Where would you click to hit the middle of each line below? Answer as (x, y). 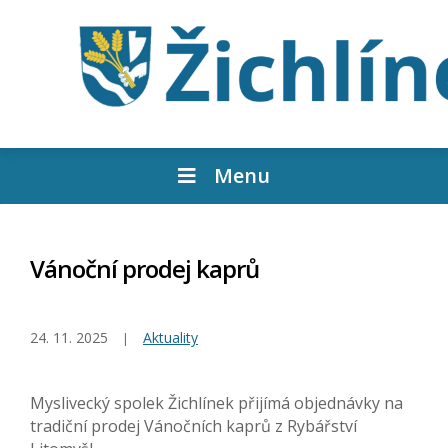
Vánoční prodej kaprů (144, 269)
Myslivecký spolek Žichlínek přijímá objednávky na (216, 403)
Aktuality (170, 338)
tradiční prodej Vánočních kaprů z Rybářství (193, 426)
